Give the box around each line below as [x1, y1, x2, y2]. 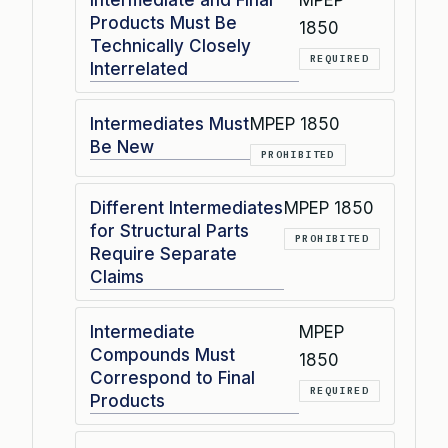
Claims [90, 267, 144, 287]
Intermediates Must [90, 114, 249, 134]
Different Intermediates [90, 198, 283, 218]
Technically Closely [90, 36, 251, 56]
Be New [90, 137, 154, 157]
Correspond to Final [90, 368, 255, 388]
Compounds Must [90, 345, 235, 365]
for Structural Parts [90, 221, 249, 241]
